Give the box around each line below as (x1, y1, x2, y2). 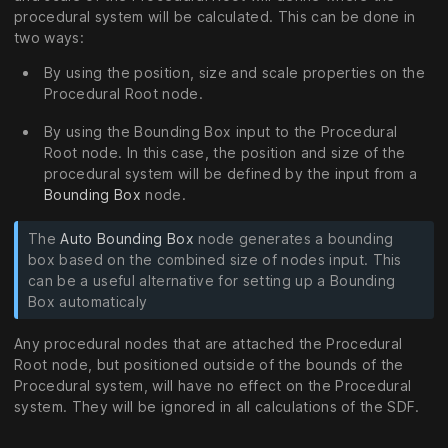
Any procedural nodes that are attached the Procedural (14, 335, 403, 353)
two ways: (14, 28, 84, 46)
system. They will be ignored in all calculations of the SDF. (14, 398, 420, 416)
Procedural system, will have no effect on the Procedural (14, 377, 412, 395)
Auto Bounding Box (60, 230, 194, 248)
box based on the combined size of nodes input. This (28, 251, 402, 269)
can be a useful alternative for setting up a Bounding (28, 272, 396, 290)
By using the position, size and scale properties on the (44, 63, 426, 81)
